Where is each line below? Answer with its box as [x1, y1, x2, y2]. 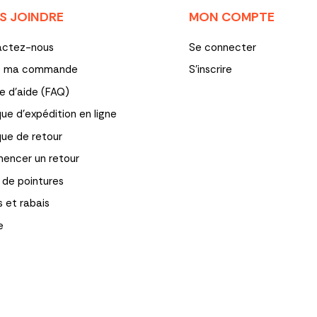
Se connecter [188, 40, 256, 54]
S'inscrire [188, 62, 232, 77]
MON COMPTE [188, 8, 275, 25]
